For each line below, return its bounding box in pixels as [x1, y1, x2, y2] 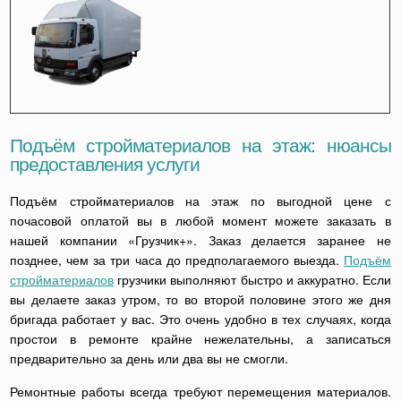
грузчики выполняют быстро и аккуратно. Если [114, 269, 391, 288]
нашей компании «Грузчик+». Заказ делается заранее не [10, 230, 391, 249]
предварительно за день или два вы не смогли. [10, 348, 289, 367]
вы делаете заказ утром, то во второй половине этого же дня [10, 289, 391, 308]
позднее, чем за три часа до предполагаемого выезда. [10, 250, 344, 269]
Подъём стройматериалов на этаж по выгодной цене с [10, 191, 391, 209]
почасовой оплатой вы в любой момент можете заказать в [10, 210, 391, 229]
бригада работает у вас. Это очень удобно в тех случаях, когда [10, 309, 391, 328]
